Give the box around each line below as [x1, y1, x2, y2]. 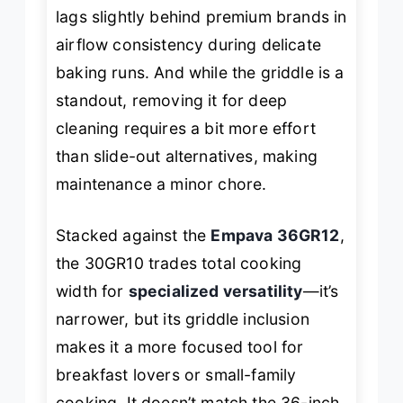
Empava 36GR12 [210, 226, 340, 246]
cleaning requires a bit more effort [56, 119, 316, 139]
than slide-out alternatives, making [56, 147, 318, 166]
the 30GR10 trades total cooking [56, 254, 302, 273]
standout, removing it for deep [56, 91, 288, 111]
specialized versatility [128, 282, 303, 301]
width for [56, 282, 129, 301]
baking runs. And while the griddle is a [56, 63, 345, 83]
